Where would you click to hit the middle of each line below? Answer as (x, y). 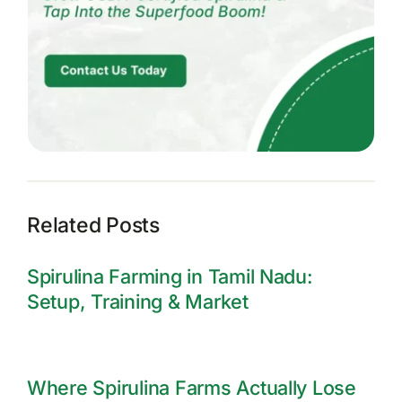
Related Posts (93, 226)
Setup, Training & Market (137, 302)
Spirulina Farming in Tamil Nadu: (170, 277)
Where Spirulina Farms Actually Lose (191, 388)
